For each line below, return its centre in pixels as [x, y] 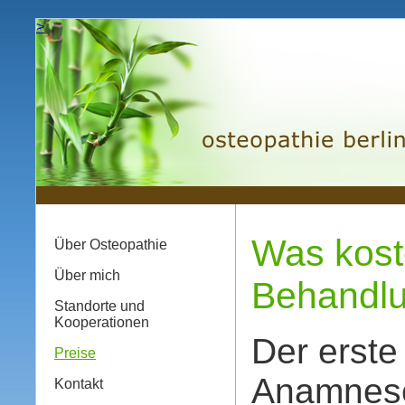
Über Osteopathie [111, 245]
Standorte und [99, 306]
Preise [75, 353]
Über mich [87, 275]
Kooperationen [102, 322]
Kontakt [79, 384]
